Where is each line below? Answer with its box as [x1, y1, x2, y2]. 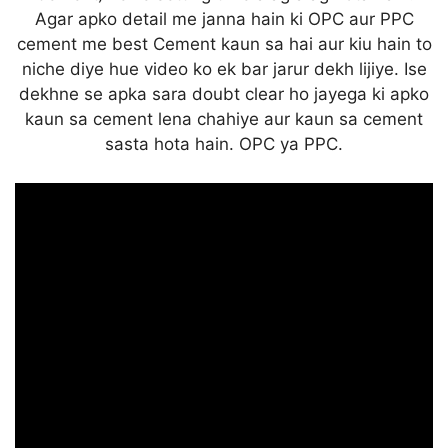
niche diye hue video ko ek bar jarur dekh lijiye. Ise [21, 59, 427, 80]
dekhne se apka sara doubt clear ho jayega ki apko [19, 84, 429, 105]
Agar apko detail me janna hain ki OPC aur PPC [34, 9, 414, 30]
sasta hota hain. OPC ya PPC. [105, 134, 343, 155]
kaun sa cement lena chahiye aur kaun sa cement [25, 109, 423, 130]
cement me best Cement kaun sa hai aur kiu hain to [16, 34, 432, 55]
